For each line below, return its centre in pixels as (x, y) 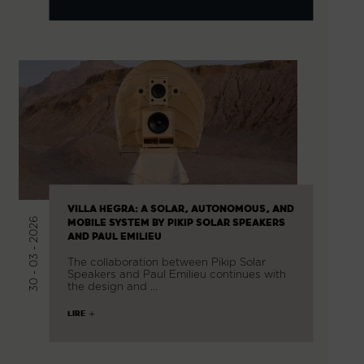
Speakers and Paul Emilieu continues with (176, 274)
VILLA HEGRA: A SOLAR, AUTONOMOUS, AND (180, 209)
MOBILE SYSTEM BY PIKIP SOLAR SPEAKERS (176, 223)
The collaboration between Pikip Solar (166, 262)
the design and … (112, 286)
